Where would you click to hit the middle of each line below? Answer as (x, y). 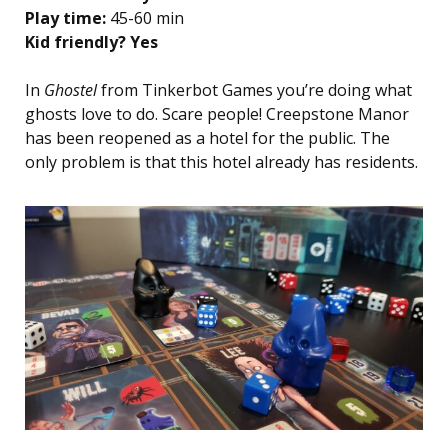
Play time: (65, 17)
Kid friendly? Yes (91, 41)
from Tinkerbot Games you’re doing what (254, 89)
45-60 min (145, 17)
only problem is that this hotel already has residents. (221, 161)
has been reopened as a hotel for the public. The (207, 137)
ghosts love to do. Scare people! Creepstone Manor (217, 113)
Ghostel (70, 89)
